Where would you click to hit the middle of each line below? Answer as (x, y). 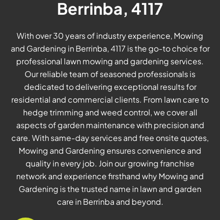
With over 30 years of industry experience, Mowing (110, 36)
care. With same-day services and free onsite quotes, (110, 138)
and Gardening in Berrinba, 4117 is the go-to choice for (110, 49)
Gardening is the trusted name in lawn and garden (110, 189)
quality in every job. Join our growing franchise (110, 164)
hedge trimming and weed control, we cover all (110, 112)
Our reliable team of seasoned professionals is (110, 74)
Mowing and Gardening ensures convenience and (110, 151)
